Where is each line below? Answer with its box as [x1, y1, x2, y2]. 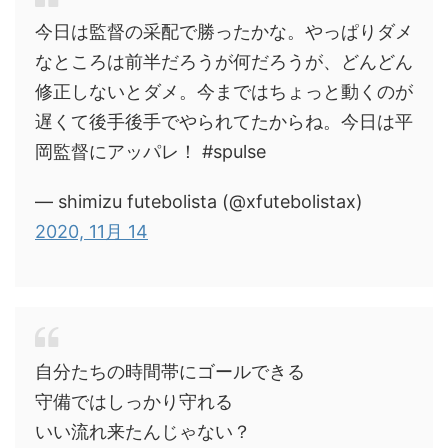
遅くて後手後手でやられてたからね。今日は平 [35, 111, 413, 132]
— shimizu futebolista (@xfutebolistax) [35, 191, 363, 212]
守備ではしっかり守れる [35, 391, 233, 412]
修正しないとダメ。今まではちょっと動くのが [35, 81, 413, 102]
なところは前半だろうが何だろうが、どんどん [35, 51, 413, 72]
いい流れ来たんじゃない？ [35, 421, 251, 442]
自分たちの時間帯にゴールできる [35, 361, 305, 382]
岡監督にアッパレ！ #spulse [35, 141, 266, 162]
